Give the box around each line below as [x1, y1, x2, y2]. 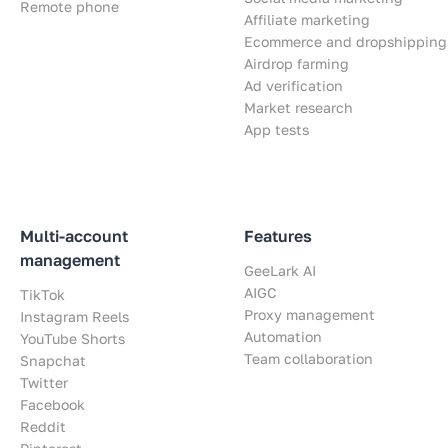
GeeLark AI [244, 261, 316, 279]
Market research [244, 98, 353, 116]
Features [244, 225, 312, 246]
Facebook [20, 395, 85, 413]
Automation [244, 327, 322, 345]
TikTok [20, 285, 65, 303]
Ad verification [244, 76, 343, 94]
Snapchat [20, 351, 86, 369]
